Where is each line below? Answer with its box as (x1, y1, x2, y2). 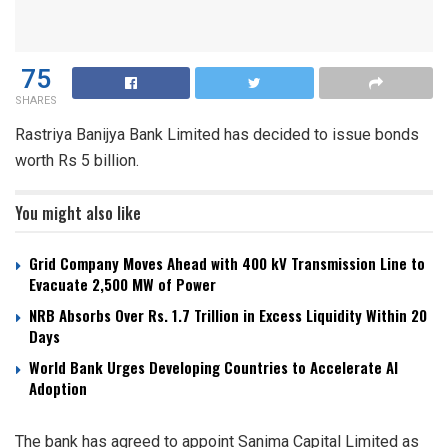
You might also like (15, 200, 141, 225)
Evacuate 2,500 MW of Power (29, 272, 216, 295)
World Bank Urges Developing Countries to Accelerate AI (29, 355, 398, 378)
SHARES (15, 91, 57, 109)
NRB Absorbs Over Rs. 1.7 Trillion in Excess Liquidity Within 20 (29, 303, 427, 326)
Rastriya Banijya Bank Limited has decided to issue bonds (15, 124, 419, 144)
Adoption (29, 376, 87, 399)
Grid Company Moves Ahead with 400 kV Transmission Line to (29, 251, 425, 274)
